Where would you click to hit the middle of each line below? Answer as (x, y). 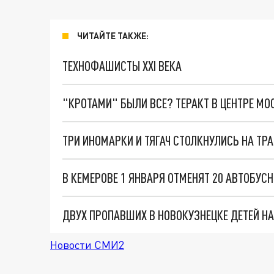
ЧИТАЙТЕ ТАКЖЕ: (113, 36)
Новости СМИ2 (87, 245)
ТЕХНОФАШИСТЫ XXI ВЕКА (122, 66)
